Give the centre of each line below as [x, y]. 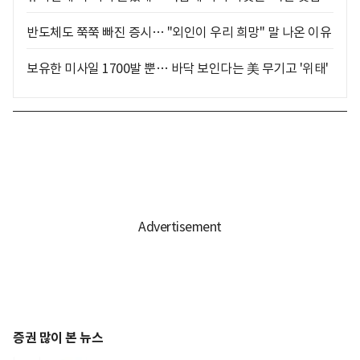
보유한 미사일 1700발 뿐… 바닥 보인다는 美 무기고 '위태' [178, 68]
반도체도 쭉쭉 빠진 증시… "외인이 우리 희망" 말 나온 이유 [179, 32]
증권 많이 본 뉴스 [58, 337]
